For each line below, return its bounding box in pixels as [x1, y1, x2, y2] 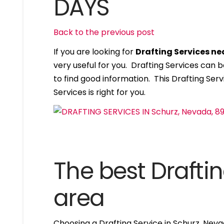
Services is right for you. [53, 86, 146, 98]
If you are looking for [53, 46, 136, 58]
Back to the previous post [53, 26, 155, 38]
